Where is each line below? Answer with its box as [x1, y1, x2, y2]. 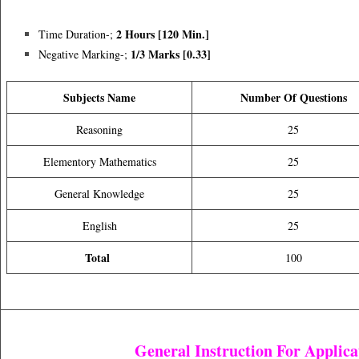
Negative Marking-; [38, 46, 127, 62]
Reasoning [76, 122, 123, 137]
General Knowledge [54, 186, 144, 201]
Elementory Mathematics [42, 154, 156, 169]
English [82, 218, 117, 233]
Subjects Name [63, 89, 135, 106]
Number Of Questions [240, 89, 347, 106]
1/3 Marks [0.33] [127, 46, 211, 63]
